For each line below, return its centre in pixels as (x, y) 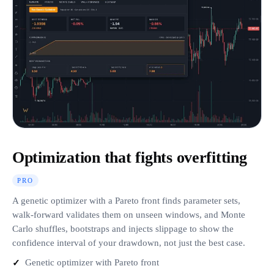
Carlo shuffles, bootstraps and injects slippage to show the (123, 228)
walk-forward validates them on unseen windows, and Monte (129, 214)
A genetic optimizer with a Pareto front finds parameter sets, (126, 200)
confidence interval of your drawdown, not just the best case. (129, 243)
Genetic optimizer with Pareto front (92, 262)
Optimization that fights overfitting (130, 157)
